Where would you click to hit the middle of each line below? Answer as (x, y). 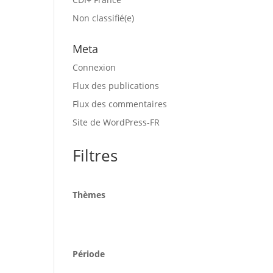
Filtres (95, 155)
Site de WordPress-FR (116, 122)
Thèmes (89, 195)
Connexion (94, 67)
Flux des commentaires (120, 104)
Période (89, 254)
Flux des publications (116, 86)
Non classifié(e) (104, 18)
